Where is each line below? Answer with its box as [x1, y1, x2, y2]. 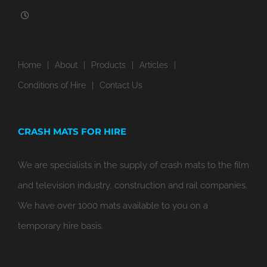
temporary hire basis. [18, 221, 103, 231]
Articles [139, 60, 168, 70]
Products [91, 60, 126, 70]
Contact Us [100, 80, 142, 90]
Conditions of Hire [18, 80, 86, 90]
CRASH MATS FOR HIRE [18, 126, 126, 137]
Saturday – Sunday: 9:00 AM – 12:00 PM [38, 10, 191, 20]
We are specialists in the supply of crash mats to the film [18, 160, 249, 170]
